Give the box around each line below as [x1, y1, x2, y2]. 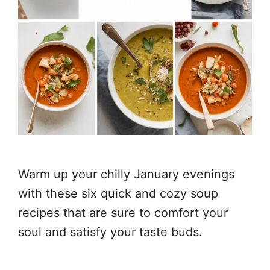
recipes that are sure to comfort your [18, 205, 228, 220]
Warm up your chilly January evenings [18, 166, 234, 181]
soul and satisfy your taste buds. [18, 224, 202, 239]
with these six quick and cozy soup [18, 186, 218, 201]
